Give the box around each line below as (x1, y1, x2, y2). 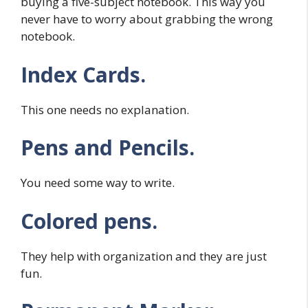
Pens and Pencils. (21, 133, 195, 162)
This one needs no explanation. (21, 101, 189, 118)
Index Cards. (21, 60, 146, 89)
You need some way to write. (21, 175, 175, 191)
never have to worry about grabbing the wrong (21, 11, 273, 27)
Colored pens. (21, 206, 157, 235)
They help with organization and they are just (21, 247, 267, 264)
